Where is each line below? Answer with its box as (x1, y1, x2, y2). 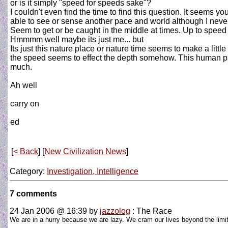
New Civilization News (44, 147, 126, 156)
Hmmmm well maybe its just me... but (10, 35, 144, 44)
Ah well (10, 81, 37, 90)
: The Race (130, 207, 172, 215)
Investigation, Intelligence (47, 167, 138, 176)
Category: (10, 167, 47, 176)
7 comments (10, 189, 57, 198)
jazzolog (100, 207, 130, 215)
